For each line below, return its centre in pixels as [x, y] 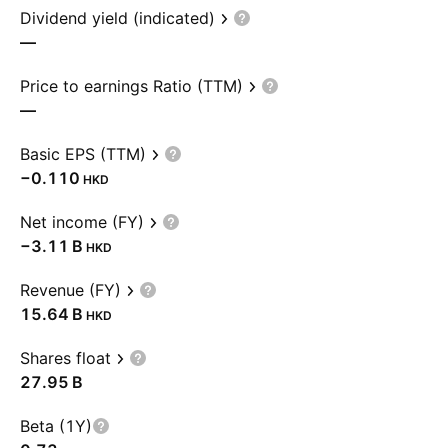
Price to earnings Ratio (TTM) [131, 86]
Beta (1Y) [56, 426]
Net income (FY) [82, 222]
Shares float [65, 358]
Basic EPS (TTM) [83, 154]
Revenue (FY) [70, 290]
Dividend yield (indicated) [117, 18]
